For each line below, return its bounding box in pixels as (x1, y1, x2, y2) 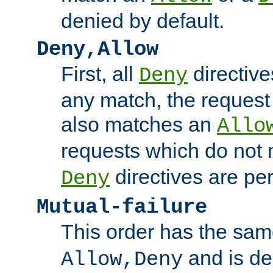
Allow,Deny (61, 247, 183, 271)
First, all (61, 62, 139, 85)
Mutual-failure (37, 195, 207, 219)
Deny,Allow (37, 37, 158, 61)
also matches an (61, 112, 217, 136)
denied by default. (61, 9, 224, 32)
